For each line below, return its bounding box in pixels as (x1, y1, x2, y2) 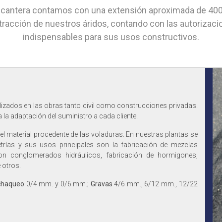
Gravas (90, 179, 112, 188)
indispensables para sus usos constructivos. (23, 31, 199, 42)
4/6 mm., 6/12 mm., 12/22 (112, 179, 198, 188)
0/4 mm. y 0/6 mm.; (24, 179, 91, 188)
